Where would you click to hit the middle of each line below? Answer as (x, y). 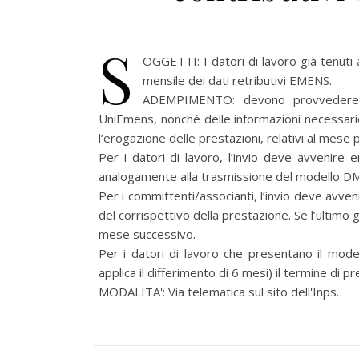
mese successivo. (147, 234)
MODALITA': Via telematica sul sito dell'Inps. (219, 292)
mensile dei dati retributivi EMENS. (237, 80)
